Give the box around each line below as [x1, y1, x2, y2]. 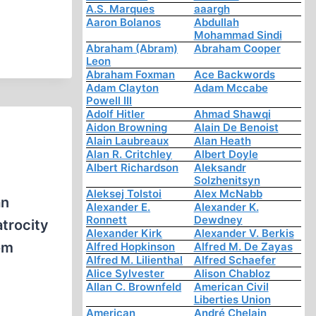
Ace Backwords [193, 68, 275, 82]
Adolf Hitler [86, 107, 145, 121]
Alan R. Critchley [86, 147, 173, 162]
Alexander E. [86, 200, 151, 214]
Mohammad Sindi [193, 28, 282, 42]
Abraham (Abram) [86, 42, 178, 56]
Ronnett [86, 213, 128, 227]
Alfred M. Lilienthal [86, 253, 183, 267]
